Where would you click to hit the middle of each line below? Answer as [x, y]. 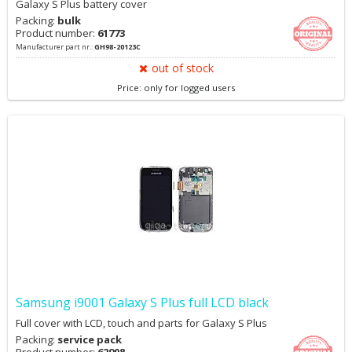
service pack [90, 339]
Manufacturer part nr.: [55, 47]
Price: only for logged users [176, 88]
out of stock [182, 68]
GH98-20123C [117, 47]
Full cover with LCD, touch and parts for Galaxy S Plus [141, 323]
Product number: [57, 33]
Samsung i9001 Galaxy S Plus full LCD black [142, 302]
